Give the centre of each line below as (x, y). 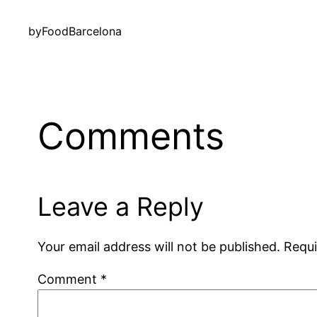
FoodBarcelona (82, 31)
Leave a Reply (121, 206)
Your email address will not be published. (159, 246)
